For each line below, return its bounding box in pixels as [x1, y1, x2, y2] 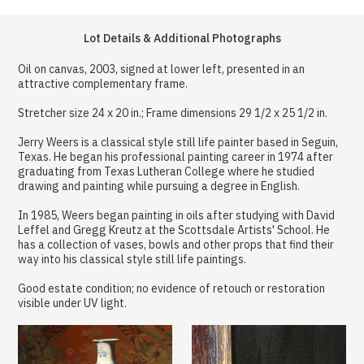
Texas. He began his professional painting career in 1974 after [18, 149, 334, 164]
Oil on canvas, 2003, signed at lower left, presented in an [18, 61, 305, 76]
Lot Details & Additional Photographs [83, 30, 281, 45]
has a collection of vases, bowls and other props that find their [18, 236, 335, 252]
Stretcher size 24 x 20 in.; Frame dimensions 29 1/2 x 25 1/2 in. [18, 105, 328, 120]
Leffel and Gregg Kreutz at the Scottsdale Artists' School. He [18, 222, 331, 237]
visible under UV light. [18, 295, 128, 310]
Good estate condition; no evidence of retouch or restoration [18, 280, 326, 296]
